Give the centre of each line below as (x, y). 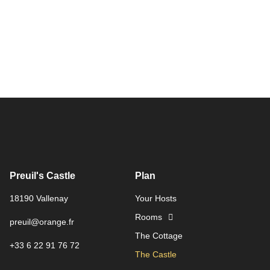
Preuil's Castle (42, 176)
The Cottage (159, 236)
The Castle (156, 254)
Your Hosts (156, 198)
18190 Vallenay (39, 198)
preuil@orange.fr (42, 222)
